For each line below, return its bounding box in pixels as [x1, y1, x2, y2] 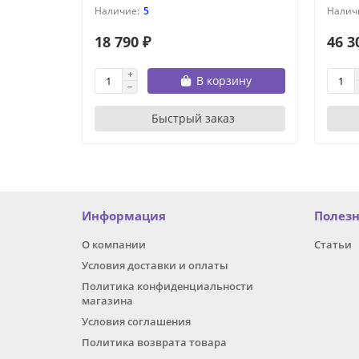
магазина [82, 293, 133, 309]
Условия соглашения [82, 314, 191, 329]
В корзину [196, 73, 252, 89]
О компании [82, 237, 146, 252]
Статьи [314, 237, 352, 252]
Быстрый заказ [151, 111, 235, 127]
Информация [82, 208, 166, 225]
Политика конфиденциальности [82, 279, 253, 294]
